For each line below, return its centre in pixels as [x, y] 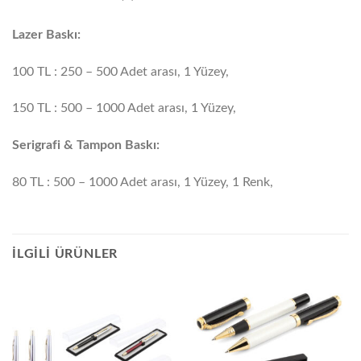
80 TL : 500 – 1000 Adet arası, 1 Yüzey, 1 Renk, [143, 182]
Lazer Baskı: [46, 34]
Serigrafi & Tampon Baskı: [86, 145]
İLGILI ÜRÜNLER [65, 253]
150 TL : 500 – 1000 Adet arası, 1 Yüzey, [124, 108]
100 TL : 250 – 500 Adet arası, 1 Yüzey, [120, 71]
